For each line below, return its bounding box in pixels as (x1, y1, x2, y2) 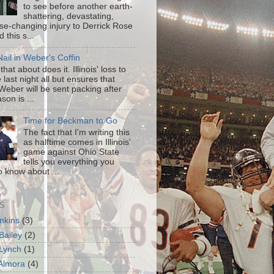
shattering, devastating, (23, 12, 114, 21)
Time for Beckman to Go (23, 116, 118, 125)
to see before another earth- (23, 2, 133, 12)
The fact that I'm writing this (23, 127, 130, 137)
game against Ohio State (23, 147, 120, 157)
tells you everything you (23, 157, 115, 166)
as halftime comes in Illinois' (23, 137, 131, 147)
